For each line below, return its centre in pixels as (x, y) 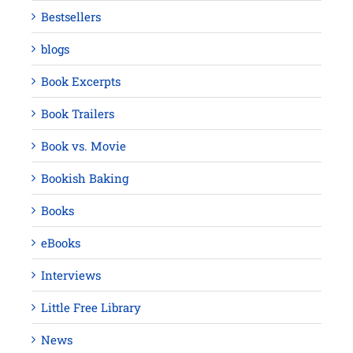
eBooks (61, 243)
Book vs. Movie (84, 146)
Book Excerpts (81, 81)
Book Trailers (78, 113)
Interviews (71, 275)
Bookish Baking (85, 178)
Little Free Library (91, 307)
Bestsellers (71, 17)
